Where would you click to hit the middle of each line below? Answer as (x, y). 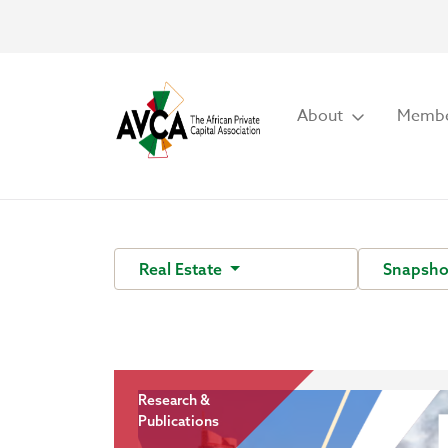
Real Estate (182, 269)
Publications (178, 421)
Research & (174, 400)
